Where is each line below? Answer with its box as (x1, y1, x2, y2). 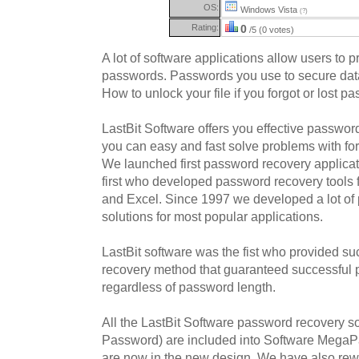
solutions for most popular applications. (102, 209, 323, 224)
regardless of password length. (102, 280, 276, 294)
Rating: (192, 22, 219, 32)
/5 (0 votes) (247, 24, 294, 34)
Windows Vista (238, 4, 300, 14)
